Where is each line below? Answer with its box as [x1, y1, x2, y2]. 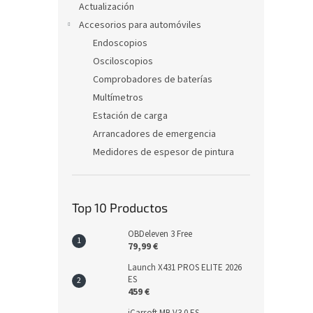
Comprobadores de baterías [93, 73, 212, 87]
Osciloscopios [93, 54, 153, 68]
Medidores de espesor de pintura [93, 145, 234, 159]
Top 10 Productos [72, 200, 168, 215]
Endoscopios [93, 36, 147, 50]
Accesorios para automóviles [79, 18, 201, 32]
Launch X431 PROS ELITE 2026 [128, 261, 242, 274]
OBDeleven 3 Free [128, 228, 192, 240]
